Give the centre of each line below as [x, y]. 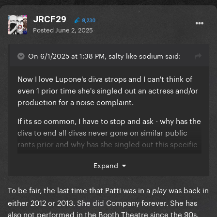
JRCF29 [50, 19]
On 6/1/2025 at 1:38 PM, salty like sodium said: [104, 55]
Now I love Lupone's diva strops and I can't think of [105, 78]
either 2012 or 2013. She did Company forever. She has [102, 202]
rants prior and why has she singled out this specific [108, 144]
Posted [44, 29]
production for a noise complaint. [76, 101]
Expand [108, 165]
